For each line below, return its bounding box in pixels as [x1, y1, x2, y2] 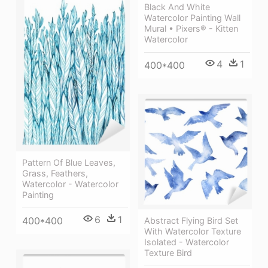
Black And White [144, 1, 210, 12]
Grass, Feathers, [22, 168, 88, 179]
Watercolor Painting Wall [144, 12, 240, 23]
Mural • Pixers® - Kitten [144, 23, 238, 33]
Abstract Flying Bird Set [144, 215, 238, 226]
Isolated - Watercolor [144, 236, 229, 247]
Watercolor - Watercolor [22, 179, 118, 190]
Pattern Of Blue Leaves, [22, 157, 115, 168]
